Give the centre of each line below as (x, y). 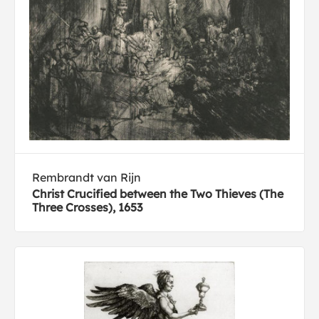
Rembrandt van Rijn (87, 177)
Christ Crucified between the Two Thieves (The (158, 194)
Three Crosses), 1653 (87, 207)
